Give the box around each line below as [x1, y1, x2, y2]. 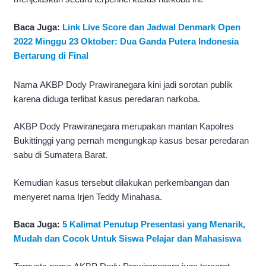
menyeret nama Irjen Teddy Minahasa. [14, 191, 162, 202]
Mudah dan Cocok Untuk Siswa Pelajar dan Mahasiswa [14, 233, 241, 244]
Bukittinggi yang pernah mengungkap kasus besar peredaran [14, 135, 249, 146]
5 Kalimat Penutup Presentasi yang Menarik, [62, 219, 245, 230]
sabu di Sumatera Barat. [14, 150, 107, 160]
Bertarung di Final [14, 50, 88, 61]
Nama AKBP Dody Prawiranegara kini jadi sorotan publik [14, 79, 233, 90]
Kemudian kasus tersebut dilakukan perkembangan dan [14, 177, 229, 188]
